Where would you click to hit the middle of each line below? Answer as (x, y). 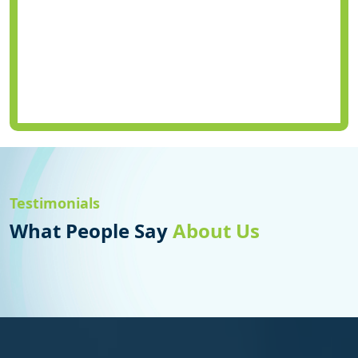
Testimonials (55, 203)
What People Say (91, 231)
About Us (216, 231)
